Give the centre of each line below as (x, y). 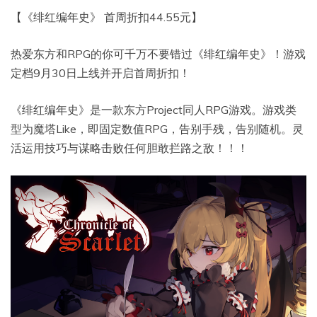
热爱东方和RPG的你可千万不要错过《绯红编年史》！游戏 (158, 54)
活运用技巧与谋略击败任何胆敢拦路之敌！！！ (129, 148)
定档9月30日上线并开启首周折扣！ (100, 73)
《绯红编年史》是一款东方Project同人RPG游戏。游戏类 (154, 110)
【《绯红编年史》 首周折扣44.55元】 (106, 17)
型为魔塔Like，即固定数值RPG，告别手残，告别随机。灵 (157, 129)
